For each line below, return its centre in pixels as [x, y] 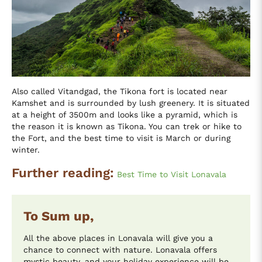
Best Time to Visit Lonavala [172, 174]
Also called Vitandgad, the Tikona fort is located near [120, 91]
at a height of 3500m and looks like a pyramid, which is [125, 114]
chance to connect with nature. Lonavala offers [120, 249]
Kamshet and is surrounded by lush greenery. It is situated [131, 103]
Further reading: [63, 173]
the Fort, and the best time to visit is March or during [121, 138]
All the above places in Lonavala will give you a [118, 238]
